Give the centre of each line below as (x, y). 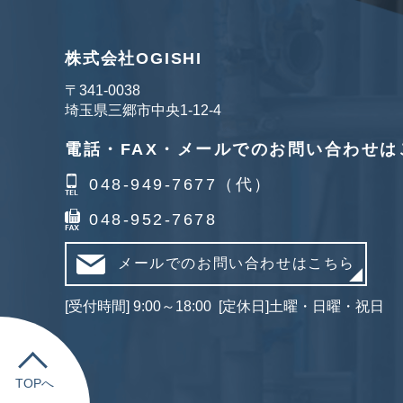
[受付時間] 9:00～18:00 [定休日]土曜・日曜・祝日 (224, 306)
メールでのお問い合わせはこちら (237, 263)
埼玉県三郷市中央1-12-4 (143, 110)
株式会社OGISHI (134, 58)
